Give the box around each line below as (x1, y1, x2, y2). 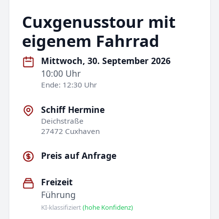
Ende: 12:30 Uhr (41, 80, 97, 90)
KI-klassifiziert (41, 202, 83, 212)
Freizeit (41, 176, 73, 188)
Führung (41, 189, 76, 201)
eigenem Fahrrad (22, 29, 159, 52)
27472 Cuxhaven (41, 126, 100, 136)
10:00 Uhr (41, 67, 81, 80)
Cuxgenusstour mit (22, 10, 175, 33)
